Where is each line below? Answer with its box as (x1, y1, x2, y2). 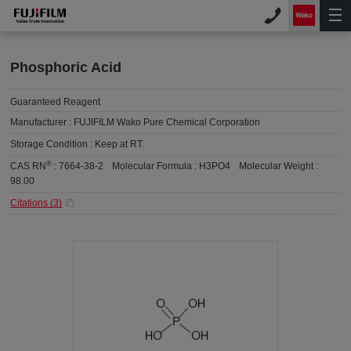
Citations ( (10, 197, 54, 208)
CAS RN (10, 161, 47, 172)
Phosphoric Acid (10, 60, 122, 75)
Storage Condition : (10, 139, 96, 150)
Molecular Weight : (239, 161, 319, 172)
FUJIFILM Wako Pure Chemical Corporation (74, 117, 261, 128)
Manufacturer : (10, 117, 74, 128)
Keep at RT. (95, 139, 145, 150)
